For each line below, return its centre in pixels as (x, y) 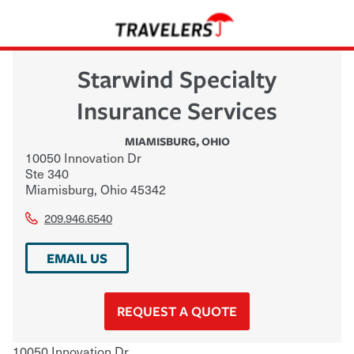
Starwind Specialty (177, 78)
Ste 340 (47, 173)
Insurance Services (177, 110)
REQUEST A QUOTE (177, 311)
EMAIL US (77, 258)
